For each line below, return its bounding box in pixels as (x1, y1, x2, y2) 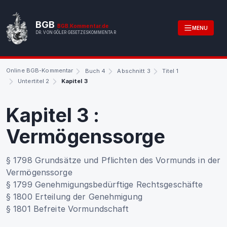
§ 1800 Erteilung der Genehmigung (6, 191, 142, 202)
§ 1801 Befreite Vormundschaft (6, 203, 129, 214)
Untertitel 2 (18, 77, 50, 85)
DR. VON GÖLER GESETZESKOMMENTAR (35, 30, 116, 35)
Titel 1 (162, 67, 178, 74)
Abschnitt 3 (117, 67, 150, 74)
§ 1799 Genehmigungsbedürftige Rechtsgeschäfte (6, 179, 203, 190)
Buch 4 (85, 67, 106, 74)
